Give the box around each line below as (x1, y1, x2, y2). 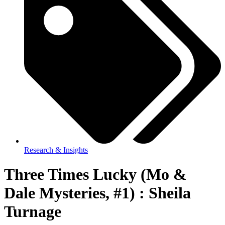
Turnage (4, 202, 61, 221)
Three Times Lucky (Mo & (4, 165, 187, 184)
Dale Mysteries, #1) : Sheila (4, 184, 191, 202)
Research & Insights (24, 145, 88, 154)
